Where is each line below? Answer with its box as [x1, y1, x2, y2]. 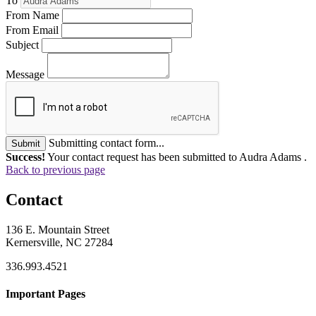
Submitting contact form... [49, 136, 164, 149]
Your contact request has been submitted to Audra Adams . [45, 150, 307, 163]
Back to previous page [6, 163, 105, 176]
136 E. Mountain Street [6, 223, 109, 236]
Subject [6, 38, 39, 51]
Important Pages [6, 287, 85, 300]
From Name [6, 8, 59, 21]
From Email [6, 23, 59, 36]
